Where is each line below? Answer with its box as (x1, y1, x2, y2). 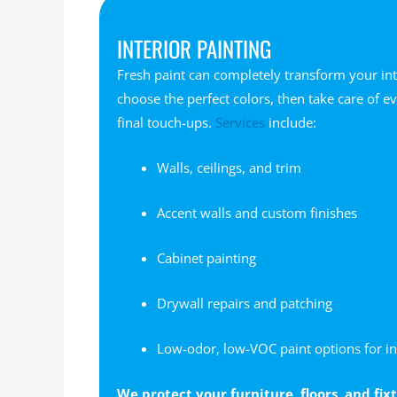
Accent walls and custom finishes (157, 203, 358, 222)
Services (215, 113, 266, 131)
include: (265, 113, 317, 131)
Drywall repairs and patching (157, 293, 333, 312)
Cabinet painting (157, 248, 257, 267)
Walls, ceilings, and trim (157, 158, 302, 176)
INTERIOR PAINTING (117, 31, 272, 65)
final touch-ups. (117, 113, 216, 131)
